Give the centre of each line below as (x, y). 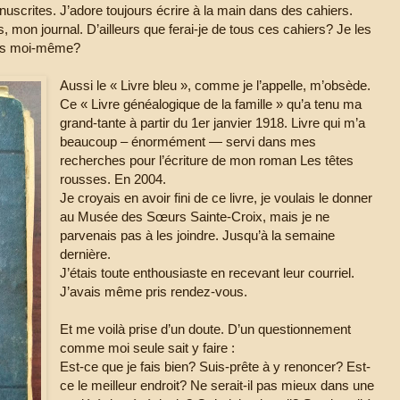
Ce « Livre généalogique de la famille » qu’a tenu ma (211, 104)
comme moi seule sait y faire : (148, 347)
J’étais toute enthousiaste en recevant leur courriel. (208, 272)
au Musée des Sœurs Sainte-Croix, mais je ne (195, 216)
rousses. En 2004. (113, 179)
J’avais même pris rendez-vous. (154, 291)
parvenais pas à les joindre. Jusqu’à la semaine (198, 235)
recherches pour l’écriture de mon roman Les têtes (207, 160)
